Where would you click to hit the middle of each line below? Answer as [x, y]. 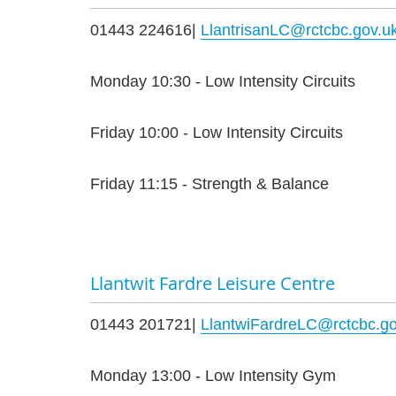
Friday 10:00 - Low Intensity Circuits [217, 133]
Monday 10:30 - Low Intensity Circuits [223, 82]
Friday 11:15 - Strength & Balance [209, 184]
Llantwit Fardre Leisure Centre [213, 284]
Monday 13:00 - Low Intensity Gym [213, 376]
